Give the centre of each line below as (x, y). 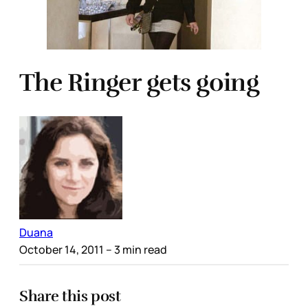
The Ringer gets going (139, 82)
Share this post (70, 296)
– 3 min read (135, 249)
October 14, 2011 (62, 249)
